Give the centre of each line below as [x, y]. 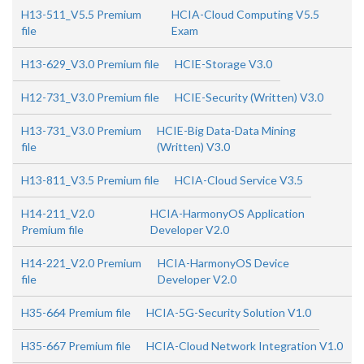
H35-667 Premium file [76, 346]
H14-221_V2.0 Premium [81, 263]
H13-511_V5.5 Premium [81, 14]
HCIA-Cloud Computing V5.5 [245, 14]
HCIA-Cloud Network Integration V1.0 [245, 346]
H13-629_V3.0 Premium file [90, 64]
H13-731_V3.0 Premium [81, 130]
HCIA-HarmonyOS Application [227, 213]
